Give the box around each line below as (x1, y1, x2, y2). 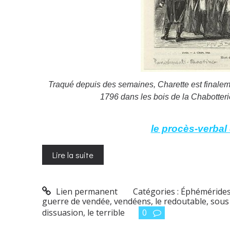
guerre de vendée (42, 196, 110, 207)
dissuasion (42, 207, 83, 219)
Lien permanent (53, 186, 118, 198)
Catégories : (133, 186, 181, 198)
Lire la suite (52, 149, 93, 160)
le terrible (87, 207, 125, 219)
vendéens (114, 196, 151, 207)
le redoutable (155, 196, 206, 207)
